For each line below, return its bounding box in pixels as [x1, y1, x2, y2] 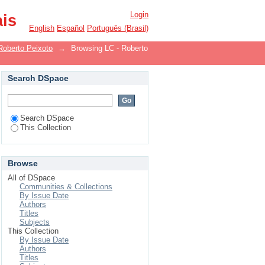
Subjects [20, 218, 50, 227]
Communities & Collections [20, 182, 112, 191]
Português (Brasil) [87, 24, 148, 33]
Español [57, 24, 85, 33]
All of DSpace [8, 173, 55, 182]
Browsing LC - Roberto [71, 44, 148, 53]
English [29, 24, 54, 33]
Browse [8, 159, 38, 168]
